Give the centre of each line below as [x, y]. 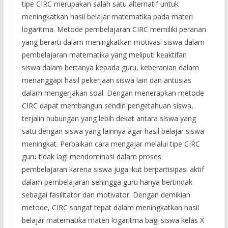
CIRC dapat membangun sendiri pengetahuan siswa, [107, 105]
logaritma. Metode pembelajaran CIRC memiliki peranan [114, 29]
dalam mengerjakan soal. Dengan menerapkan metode [113, 93]
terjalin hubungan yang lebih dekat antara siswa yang [109, 118]
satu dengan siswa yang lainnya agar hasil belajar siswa [113, 131]
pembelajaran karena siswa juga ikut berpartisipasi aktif [113, 169]
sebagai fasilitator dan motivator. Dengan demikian [106, 194]
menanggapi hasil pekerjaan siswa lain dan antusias [106, 80]
